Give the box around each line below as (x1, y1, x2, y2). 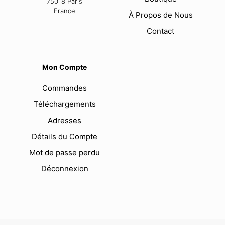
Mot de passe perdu (29, 148, 100, 158)
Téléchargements (33, 99, 96, 109)
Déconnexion (41, 164, 88, 174)
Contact (147, 26, 174, 36)
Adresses (48, 116, 81, 126)
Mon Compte (42, 63, 87, 72)
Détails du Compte (32, 132, 97, 142)
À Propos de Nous (128, 10, 193, 20)
